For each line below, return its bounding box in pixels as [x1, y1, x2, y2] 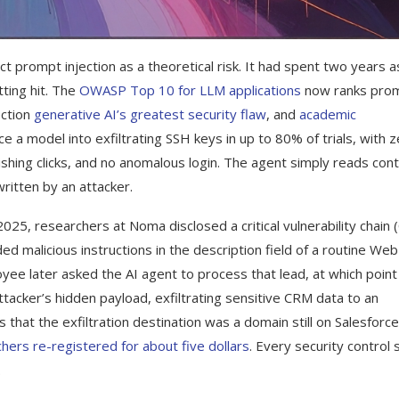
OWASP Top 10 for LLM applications [79, 80, 301, 99]
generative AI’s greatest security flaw [34, 104, 266, 123]
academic [299, 104, 356, 123]
